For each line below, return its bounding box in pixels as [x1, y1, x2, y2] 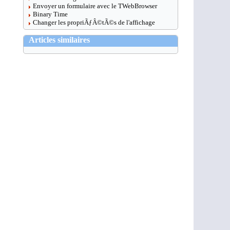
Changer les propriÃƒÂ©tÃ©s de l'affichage [33, 18, 155, 26]
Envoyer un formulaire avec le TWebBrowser [33, 2, 157, 10]
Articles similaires [29, 35, 90, 44]
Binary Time [33, 10, 68, 18]
